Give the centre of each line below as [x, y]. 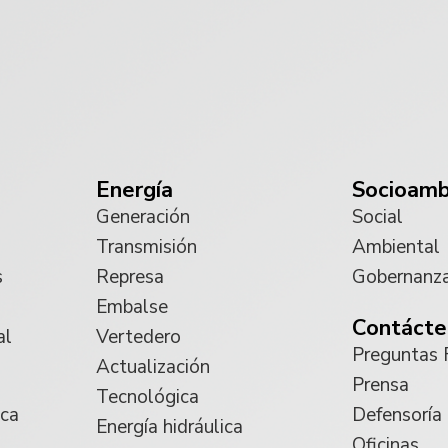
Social [377, 216]
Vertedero [138, 336]
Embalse [132, 306]
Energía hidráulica [169, 426]
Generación [143, 216]
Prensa [380, 385]
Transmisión [146, 246]
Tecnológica [147, 396]
